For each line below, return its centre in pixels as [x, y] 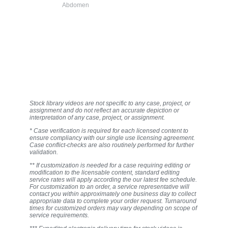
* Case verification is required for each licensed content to [109, 131]
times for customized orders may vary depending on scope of [113, 208]
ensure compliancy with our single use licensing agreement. [112, 138]
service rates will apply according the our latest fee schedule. [113, 180]
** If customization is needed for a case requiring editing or [110, 166]
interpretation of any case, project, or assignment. [97, 118]
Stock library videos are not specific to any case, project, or [110, 104]
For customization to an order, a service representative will [109, 187]
